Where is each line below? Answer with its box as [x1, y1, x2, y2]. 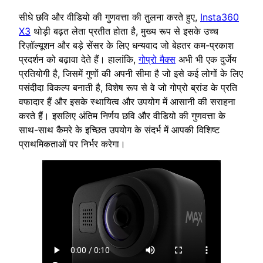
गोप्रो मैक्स [139, 53, 176, 66]
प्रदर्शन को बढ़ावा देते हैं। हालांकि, [19, 53, 139, 66]
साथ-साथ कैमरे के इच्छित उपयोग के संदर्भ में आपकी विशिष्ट [19, 124, 220, 136]
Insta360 [200, 11, 239, 23]
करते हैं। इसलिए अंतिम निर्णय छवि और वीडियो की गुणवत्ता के [19, 110, 225, 122]
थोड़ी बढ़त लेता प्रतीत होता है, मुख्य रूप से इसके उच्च [31, 25, 218, 38]
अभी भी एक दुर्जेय [176, 53, 237, 66]
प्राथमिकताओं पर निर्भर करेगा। [19, 138, 126, 150]
